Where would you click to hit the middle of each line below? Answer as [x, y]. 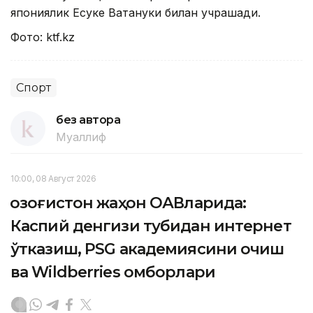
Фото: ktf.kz [43, 37]
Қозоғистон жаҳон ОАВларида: [129, 203]
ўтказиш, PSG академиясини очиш [147, 249]
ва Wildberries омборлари [113, 272]
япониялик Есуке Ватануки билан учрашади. [136, 12]
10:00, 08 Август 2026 [53, 178]
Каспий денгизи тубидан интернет [151, 226]
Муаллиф [81, 137]
